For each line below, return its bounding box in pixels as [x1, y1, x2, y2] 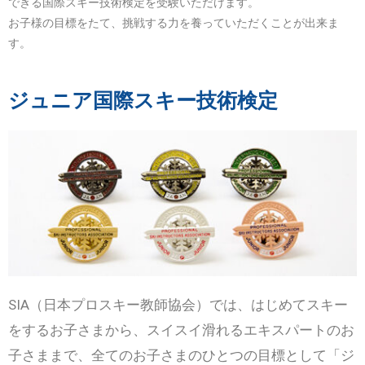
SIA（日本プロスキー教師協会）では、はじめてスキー [8, 296, 348, 313]
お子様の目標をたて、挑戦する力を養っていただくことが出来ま [8, 15, 339, 29]
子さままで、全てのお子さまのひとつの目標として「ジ [8, 346, 354, 363]
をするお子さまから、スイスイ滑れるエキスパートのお [8, 321, 354, 338]
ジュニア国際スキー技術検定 [8, 88, 278, 112]
